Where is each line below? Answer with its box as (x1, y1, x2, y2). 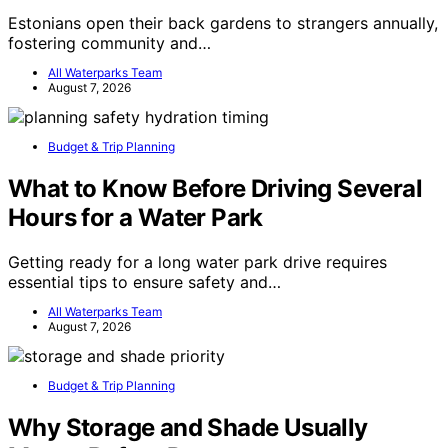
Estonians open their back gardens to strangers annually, (8, 13, 438, 34)
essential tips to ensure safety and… (8, 272, 281, 292)
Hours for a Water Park (8, 203, 263, 233)
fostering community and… (8, 33, 211, 54)
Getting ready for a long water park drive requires (8, 252, 387, 272)
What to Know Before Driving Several (8, 174, 422, 204)
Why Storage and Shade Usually (8, 412, 368, 442)
